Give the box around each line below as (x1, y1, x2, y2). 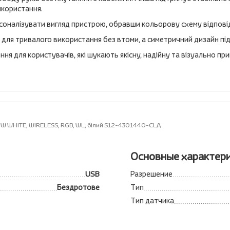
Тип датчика (130, 196, 174, 205)
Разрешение (130, 169, 172, 179)
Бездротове (57, 182, 100, 192)
